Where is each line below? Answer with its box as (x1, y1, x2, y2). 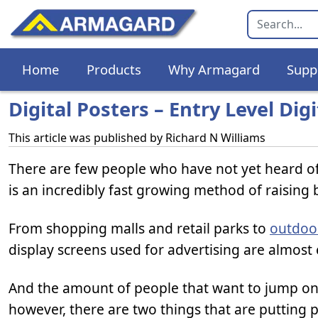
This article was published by (9, 130, 165, 146)
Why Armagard (168, 60, 260, 78)
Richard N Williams (165, 130, 265, 146)
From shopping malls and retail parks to (9, 219, 270, 238)
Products (86, 60, 141, 78)
